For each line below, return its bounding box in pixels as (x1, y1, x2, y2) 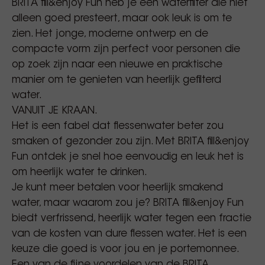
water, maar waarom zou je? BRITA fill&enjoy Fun (12, 198, 244, 208)
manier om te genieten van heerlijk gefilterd (12, 75, 221, 85)
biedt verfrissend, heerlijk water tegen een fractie (12, 214, 251, 224)
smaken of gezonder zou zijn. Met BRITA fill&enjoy (12, 137, 249, 147)
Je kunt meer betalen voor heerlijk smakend (12, 183, 223, 193)
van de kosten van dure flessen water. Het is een (12, 229, 247, 239)
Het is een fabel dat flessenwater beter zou (12, 121, 224, 131)
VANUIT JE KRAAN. (12, 106, 98, 116)
